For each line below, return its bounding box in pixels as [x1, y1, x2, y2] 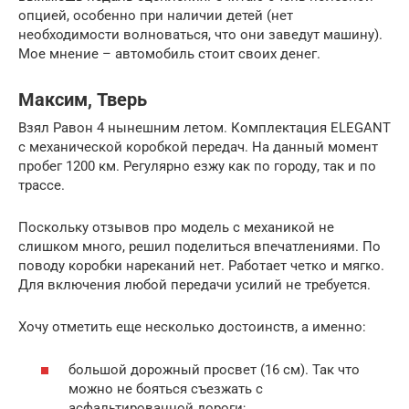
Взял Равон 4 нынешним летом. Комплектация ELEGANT [18, 120, 391, 136]
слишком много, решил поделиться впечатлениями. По [18, 238, 381, 255]
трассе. [18, 177, 65, 194]
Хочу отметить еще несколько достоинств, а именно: [18, 319, 366, 335]
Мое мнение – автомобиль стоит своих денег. [18, 46, 320, 62]
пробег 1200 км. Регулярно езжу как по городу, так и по [18, 158, 376, 174]
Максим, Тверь [18, 89, 147, 111]
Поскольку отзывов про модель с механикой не [18, 219, 334, 236]
